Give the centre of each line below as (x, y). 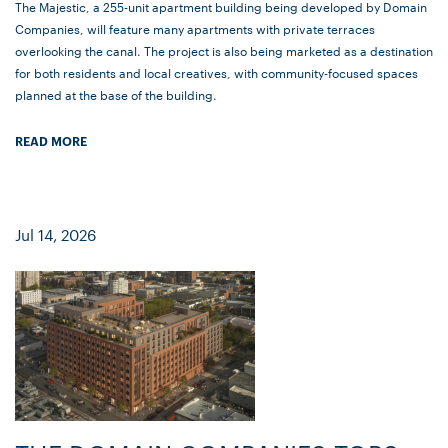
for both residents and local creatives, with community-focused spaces (216, 72)
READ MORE (51, 141)
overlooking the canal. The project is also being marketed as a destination (224, 50)
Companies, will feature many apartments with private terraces (195, 28)
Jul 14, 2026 (55, 235)
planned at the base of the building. (116, 94)
